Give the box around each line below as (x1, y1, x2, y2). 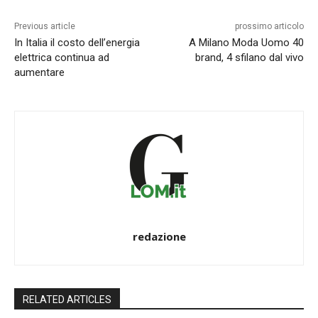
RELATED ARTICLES (23, 294, 111, 306)
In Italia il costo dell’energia (14, 36, 140, 50)
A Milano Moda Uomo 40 (188, 36, 304, 50)
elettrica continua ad (14, 51, 109, 65)
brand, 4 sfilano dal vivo (194, 51, 304, 65)
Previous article (14, 21, 75, 32)
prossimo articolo (234, 21, 304, 32)
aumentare (14, 66, 65, 79)
